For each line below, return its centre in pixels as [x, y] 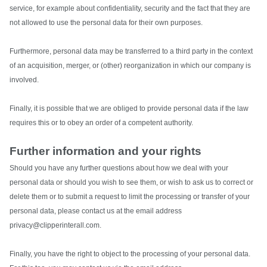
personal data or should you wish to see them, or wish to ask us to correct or [131, 182]
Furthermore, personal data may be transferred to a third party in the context [131, 51]
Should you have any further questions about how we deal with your [119, 168]
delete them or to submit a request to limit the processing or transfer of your [130, 197]
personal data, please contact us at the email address [96, 211]
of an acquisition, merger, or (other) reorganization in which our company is [130, 66]
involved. [24, 80]
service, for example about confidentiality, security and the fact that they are [130, 8]
